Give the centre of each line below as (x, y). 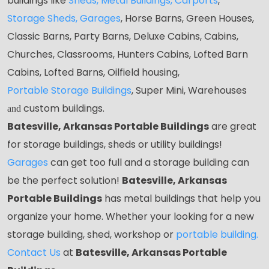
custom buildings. (64, 108)
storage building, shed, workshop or (92, 234)
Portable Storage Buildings (69, 90)
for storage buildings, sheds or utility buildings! (115, 144)
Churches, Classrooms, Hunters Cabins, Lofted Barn (128, 54)
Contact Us (34, 252)
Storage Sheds (41, 18)
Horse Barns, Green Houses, (188, 18)
